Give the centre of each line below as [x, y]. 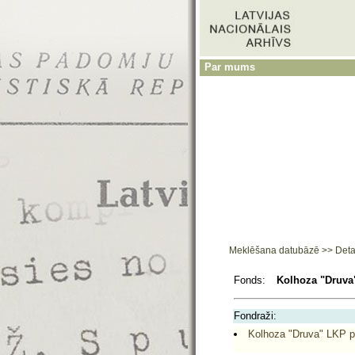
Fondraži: [255, 316]
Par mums [230, 67]
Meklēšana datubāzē [275, 250]
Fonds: [250, 280]
